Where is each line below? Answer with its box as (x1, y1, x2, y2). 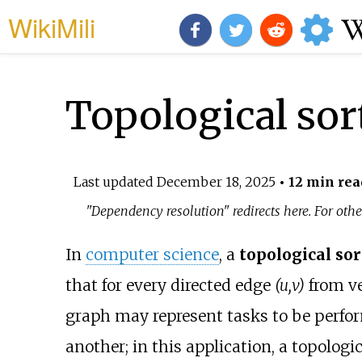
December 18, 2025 (156, 173, 276, 190)
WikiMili (8, 8, 95, 45)
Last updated (73, 173, 157, 190)
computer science (85, 245, 219, 265)
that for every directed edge (65, 276, 275, 296)
